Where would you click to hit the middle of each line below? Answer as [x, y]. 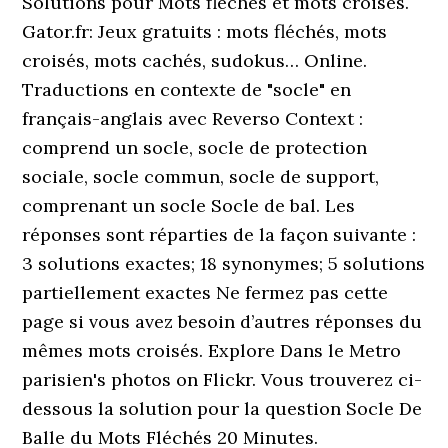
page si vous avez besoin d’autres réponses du [222, 321]
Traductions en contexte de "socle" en [187, 89]
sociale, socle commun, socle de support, [201, 176]
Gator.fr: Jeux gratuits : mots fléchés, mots [205, 31]
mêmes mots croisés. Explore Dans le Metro [212, 350]
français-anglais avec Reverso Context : [193, 118]
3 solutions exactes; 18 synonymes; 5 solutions [224, 263]
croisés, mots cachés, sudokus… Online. [195, 60]
